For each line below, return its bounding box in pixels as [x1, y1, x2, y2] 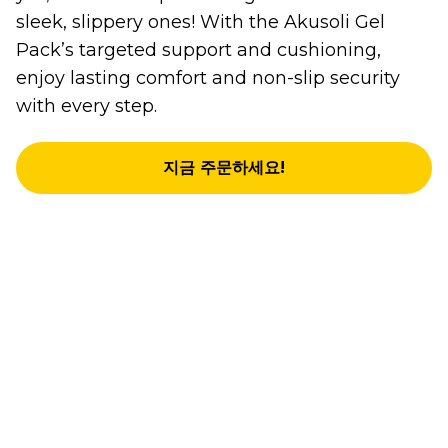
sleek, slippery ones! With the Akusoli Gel [16, 10, 385, 33]
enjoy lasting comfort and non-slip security [16, 66, 400, 89]
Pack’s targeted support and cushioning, [16, 38, 381, 61]
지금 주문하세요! [163, 157, 285, 177]
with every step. [16, 94, 157, 117]
